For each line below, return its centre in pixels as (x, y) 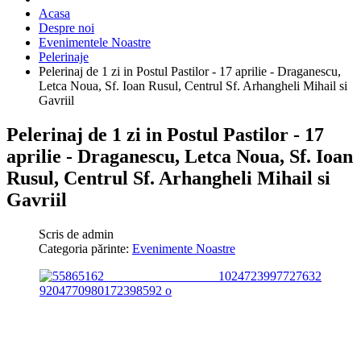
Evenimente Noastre (184, 248)
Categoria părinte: (85, 248)
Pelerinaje (64, 57)
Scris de (60, 234)
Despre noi (66, 28)
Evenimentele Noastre (95, 42)
